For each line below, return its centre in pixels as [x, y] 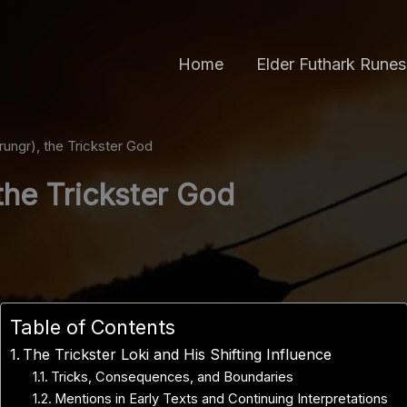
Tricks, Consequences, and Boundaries [173, 377]
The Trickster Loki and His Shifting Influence [177, 355]
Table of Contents [92, 327]
